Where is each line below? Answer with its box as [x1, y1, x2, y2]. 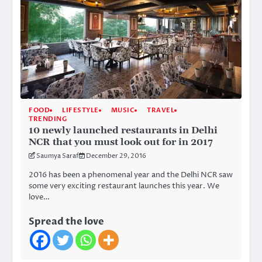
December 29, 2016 [86, 151, 146, 161]
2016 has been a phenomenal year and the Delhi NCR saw [29, 170, 233, 181]
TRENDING [29, 115, 67, 124]
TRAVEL [147, 106, 174, 115]
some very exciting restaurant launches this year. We [29, 181, 219, 192]
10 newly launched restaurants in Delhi [29, 125, 218, 137]
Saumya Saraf [36, 151, 79, 161]
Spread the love [29, 215, 104, 228]
